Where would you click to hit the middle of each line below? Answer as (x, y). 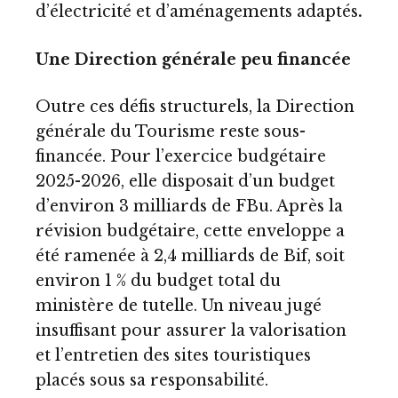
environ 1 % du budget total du (158, 281)
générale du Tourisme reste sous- (171, 132)
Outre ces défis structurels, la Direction (195, 107)
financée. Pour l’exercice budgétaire (181, 157)
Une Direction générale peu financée (193, 59)
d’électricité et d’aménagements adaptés (197, 12)
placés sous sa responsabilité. (152, 381)
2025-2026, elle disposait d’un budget (185, 182)
